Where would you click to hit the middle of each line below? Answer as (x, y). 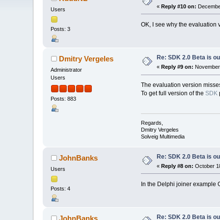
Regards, (152, 123)
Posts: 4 (61, 188)
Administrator (67, 70)
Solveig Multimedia (163, 136)
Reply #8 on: (178, 166)
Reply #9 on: (178, 67)
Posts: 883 (64, 98)
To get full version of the (173, 94)
